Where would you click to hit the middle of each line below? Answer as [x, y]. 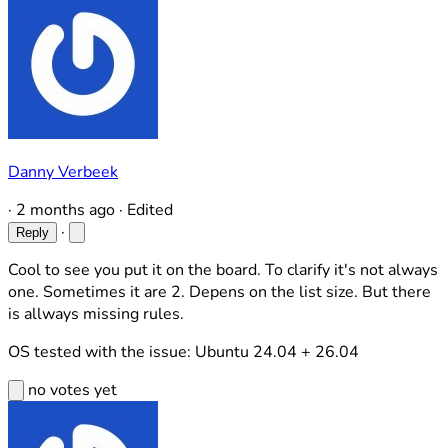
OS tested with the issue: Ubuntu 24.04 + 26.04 [183, 352]
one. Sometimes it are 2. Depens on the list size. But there [219, 292]
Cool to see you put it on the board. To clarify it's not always [223, 270]
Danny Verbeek [63, 172]
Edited [150, 210]
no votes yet [72, 390]
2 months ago [67, 210]
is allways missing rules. [96, 314]
